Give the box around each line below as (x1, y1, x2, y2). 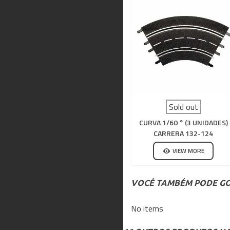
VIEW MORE (172, 146, 204, 156)
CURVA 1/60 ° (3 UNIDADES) (139, 117, 228, 128)
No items (131, 202, 163, 215)
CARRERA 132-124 (154, 128, 213, 139)
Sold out (168, 101, 198, 113)
